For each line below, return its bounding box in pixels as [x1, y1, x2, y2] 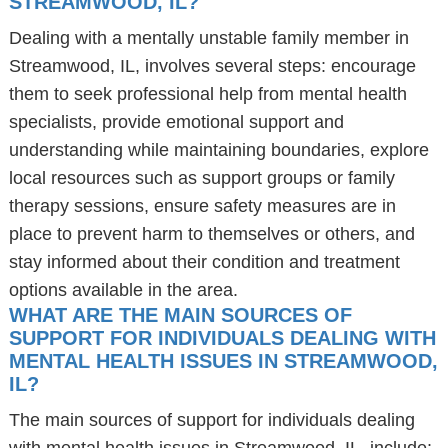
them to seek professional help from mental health [8, 84, 407, 104]
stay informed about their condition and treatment [8, 252, 400, 272]
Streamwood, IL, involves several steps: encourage [8, 56, 416, 76]
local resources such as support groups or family [8, 168, 395, 188]
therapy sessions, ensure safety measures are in [8, 196, 396, 216]
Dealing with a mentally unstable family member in [8, 28, 409, 48]
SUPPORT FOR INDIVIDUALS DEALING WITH [8, 327, 436, 349]
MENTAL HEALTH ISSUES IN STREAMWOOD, [8, 350, 438, 372]
